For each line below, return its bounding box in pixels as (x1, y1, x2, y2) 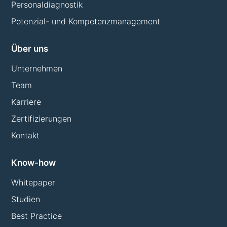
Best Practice (11, 211, 62, 221)
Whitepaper (11, 177, 56, 188)
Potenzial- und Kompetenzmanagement (11, 16, 161, 27)
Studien (11, 194, 41, 205)
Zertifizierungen (11, 113, 72, 124)
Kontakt (11, 130, 40, 141)
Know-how (11, 158, 56, 168)
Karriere (11, 97, 42, 107)
